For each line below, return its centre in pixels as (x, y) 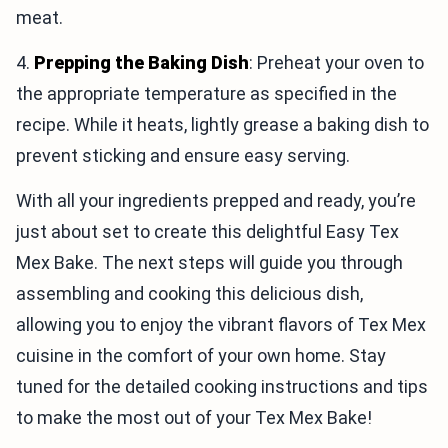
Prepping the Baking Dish (141, 63)
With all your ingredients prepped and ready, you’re (216, 201)
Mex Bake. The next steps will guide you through (209, 263)
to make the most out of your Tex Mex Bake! (194, 418)
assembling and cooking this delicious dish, (189, 294)
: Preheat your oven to (336, 63)
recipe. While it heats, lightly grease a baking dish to (222, 125)
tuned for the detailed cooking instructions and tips (222, 387)
